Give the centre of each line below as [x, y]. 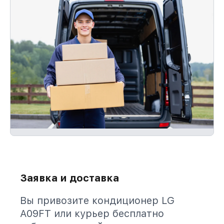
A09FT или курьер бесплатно [92, 213]
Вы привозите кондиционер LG [97, 200]
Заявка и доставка [69, 178]
